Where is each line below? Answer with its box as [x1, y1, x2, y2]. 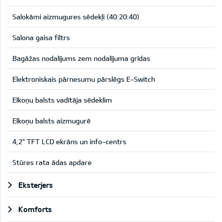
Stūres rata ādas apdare [12, 158, 92, 167]
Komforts [18, 205, 52, 214]
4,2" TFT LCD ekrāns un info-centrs [12, 137, 126, 146]
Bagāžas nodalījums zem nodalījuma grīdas [12, 54, 150, 63]
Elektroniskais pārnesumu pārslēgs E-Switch [12, 75, 155, 84]
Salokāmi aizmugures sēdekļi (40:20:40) [12, 12, 139, 21]
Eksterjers [18, 180, 53, 190]
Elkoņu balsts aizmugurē [12, 116, 91, 125]
